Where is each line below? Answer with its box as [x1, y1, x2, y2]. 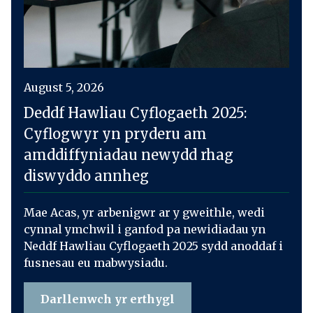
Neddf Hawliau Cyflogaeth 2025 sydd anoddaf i [23, 239, 283, 253]
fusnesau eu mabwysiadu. [23, 256, 168, 270]
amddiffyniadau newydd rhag [23, 146, 233, 163]
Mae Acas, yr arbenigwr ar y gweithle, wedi [23, 205, 265, 219]
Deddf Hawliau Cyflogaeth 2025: [23, 104, 247, 122]
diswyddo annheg [23, 167, 149, 184]
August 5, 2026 [23, 80, 104, 94]
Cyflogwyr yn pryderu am [23, 125, 207, 143]
